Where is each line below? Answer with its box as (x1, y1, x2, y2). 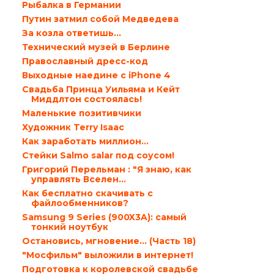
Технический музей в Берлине (21, 42, 170, 53)
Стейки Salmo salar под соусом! (21, 150, 174, 161)
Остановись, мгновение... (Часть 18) (21, 235, 196, 246)
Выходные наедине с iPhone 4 (21, 70, 171, 81)
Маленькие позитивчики (21, 108, 141, 119)
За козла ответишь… (21, 28, 121, 39)
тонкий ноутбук (31, 221, 108, 232)
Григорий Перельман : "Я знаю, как (21, 164, 191, 175)
